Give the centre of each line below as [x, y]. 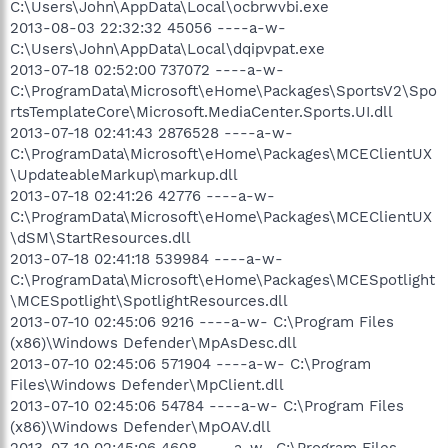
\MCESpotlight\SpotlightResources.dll [149, 300]
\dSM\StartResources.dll [100, 237]
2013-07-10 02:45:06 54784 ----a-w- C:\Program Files [207, 405]
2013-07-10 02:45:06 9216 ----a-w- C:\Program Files [202, 321]
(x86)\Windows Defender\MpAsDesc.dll [153, 342]
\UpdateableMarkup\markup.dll [124, 174]
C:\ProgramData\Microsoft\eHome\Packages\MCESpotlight [222, 279]
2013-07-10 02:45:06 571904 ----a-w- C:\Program [190, 363]
